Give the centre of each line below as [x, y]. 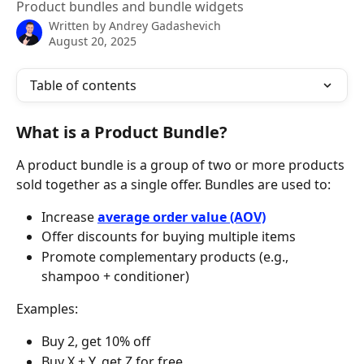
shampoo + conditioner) [115, 276]
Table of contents [83, 85]
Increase [69, 217]
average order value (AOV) [182, 217]
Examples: [47, 308]
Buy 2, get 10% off [96, 342]
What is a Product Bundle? [122, 132]
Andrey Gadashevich [165, 26]
